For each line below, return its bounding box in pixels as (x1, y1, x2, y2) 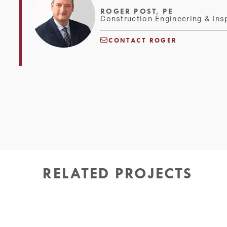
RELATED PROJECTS (43, 163, 192, 182)
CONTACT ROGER (108, 35, 177, 44)
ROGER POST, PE (100, 6, 174, 16)
